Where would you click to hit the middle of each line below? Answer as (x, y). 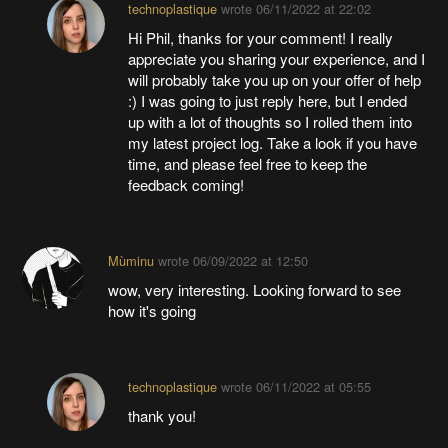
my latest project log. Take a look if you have (272, 143)
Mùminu (130, 261)
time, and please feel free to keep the (247, 164)
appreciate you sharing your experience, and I (276, 59)
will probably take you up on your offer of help (274, 80)
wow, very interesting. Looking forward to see (254, 290)
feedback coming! (185, 185)
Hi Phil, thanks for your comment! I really (260, 38)
